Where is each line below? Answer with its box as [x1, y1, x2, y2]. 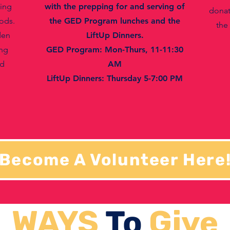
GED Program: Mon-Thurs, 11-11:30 [46, 45, 183, 54]
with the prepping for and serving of [45, 2, 185, 11]
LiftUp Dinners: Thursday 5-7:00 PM [47, 73, 183, 83]
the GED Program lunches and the [49, 16, 180, 26]
